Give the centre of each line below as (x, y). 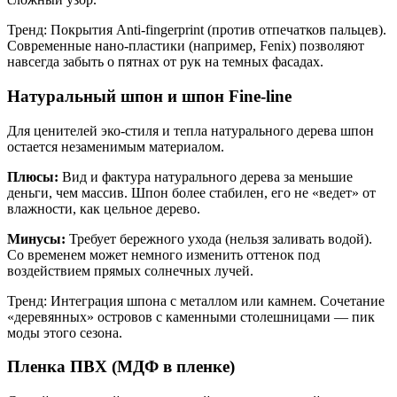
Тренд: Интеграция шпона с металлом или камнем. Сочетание (196, 300)
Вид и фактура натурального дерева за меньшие (206, 176)
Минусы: (36, 238)
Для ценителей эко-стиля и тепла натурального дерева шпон (191, 130)
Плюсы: (33, 176)
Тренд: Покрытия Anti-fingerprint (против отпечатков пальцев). (197, 30)
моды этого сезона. (65, 332)
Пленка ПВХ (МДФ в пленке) (121, 367)
